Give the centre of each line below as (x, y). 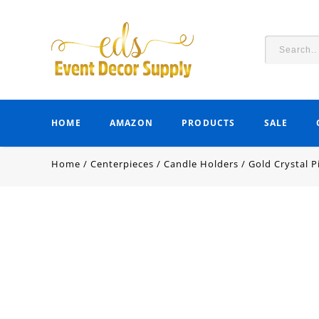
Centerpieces (122, 164)
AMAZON (131, 123)
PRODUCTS (209, 123)
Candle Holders (201, 164)
